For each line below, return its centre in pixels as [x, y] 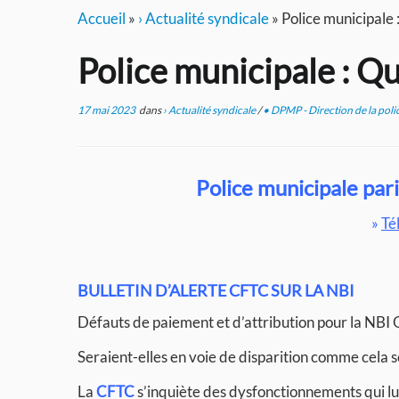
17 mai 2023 [106, 110]
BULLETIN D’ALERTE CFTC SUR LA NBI [216, 290]
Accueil [102, 18]
